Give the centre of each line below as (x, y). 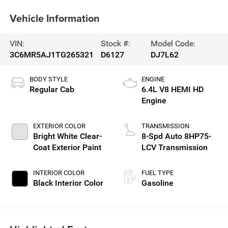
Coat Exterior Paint (67, 147)
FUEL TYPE (158, 173)
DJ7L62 (165, 54)
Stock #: (116, 43)
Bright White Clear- (67, 136)
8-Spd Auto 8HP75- (176, 136)
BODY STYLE (48, 79)
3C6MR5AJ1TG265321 (51, 54)
